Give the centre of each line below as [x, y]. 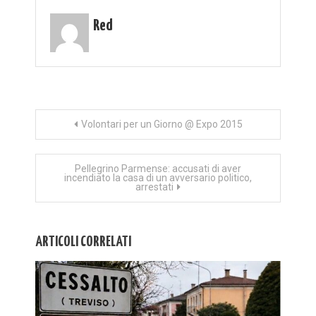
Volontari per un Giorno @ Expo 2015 [162, 124]
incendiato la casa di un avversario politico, [158, 177]
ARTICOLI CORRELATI [83, 242]
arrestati [154, 187]
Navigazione [74, 124]
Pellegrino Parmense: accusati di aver [158, 168]
